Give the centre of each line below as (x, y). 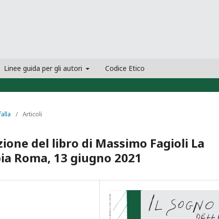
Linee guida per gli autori (44, 68)
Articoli (32, 114)
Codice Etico (125, 68)
